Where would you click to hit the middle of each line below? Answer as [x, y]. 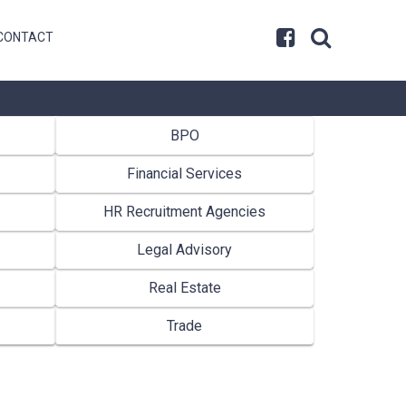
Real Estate [184, 287]
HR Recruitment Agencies [184, 211]
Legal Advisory [184, 249]
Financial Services [184, 173]
